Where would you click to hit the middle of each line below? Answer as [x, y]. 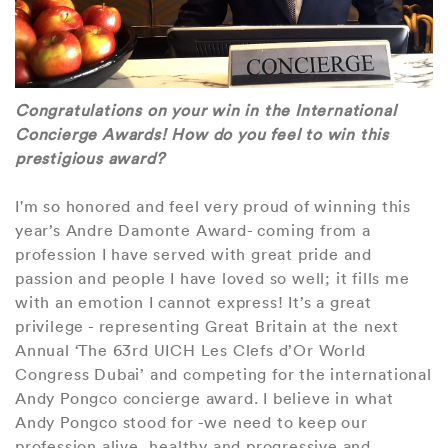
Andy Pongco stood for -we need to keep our [191, 421]
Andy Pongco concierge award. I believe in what [204, 397]
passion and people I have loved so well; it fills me [212, 277]
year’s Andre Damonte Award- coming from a [193, 229]
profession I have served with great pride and [193, 253]
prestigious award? [90, 157]
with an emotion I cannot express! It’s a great [193, 301]
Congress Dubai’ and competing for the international [223, 373]
